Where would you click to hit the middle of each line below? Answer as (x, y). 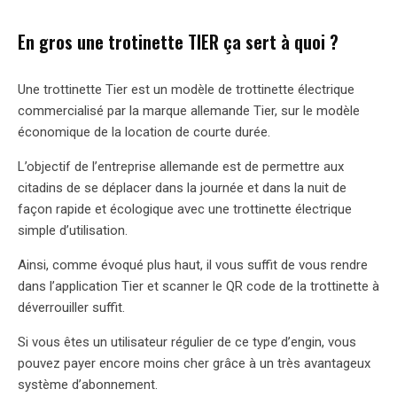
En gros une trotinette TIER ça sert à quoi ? (178, 41)
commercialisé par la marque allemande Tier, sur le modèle (189, 110)
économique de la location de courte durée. (144, 132)
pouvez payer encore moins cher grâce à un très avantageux (194, 363)
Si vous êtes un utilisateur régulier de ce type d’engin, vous (187, 342)
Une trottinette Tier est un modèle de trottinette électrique (186, 89)
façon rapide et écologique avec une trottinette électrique (185, 209)
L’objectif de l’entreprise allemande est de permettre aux (181, 166)
